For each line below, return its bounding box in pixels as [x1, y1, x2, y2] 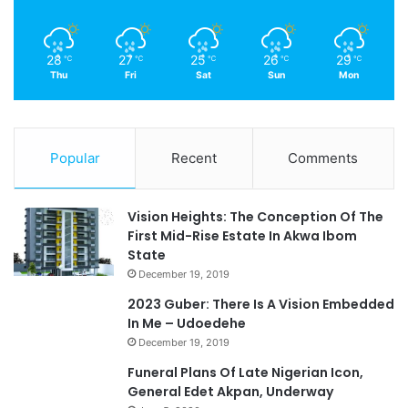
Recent [170, 149, 217, 168]
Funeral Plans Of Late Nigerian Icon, [127, 363, 363, 382]
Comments [288, 149, 359, 168]
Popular [49, 149, 100, 168]
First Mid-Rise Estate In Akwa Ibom [127, 227, 357, 246]
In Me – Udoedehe [127, 314, 246, 333]
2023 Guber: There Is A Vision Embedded [127, 295, 394, 314]
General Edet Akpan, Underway [127, 382, 333, 402]
